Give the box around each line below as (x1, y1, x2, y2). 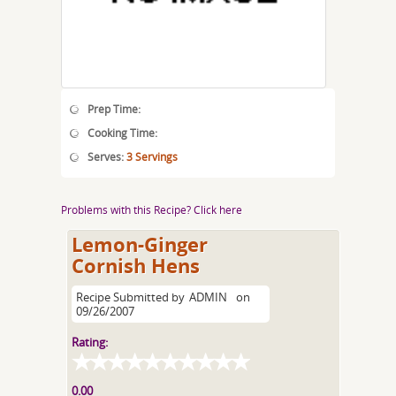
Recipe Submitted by (76, 289, 186, 305)
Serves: (88, 149, 126, 164)
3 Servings (126, 149, 178, 164)
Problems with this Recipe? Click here (61, 202, 242, 217)
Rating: (72, 334, 109, 350)
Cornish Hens (72, 252, 201, 279)
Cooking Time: (88, 126, 157, 140)
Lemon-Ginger (72, 231, 209, 258)
